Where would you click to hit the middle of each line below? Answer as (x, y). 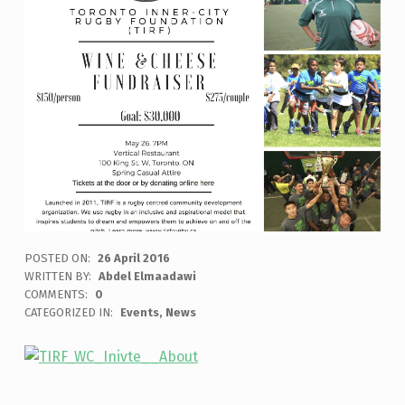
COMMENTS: (57, 295)
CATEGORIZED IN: (70, 313)
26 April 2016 (133, 259)
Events (139, 313)
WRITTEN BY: (59, 277)
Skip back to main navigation (58, 371)
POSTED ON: (58, 259)
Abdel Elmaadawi (147, 277)
